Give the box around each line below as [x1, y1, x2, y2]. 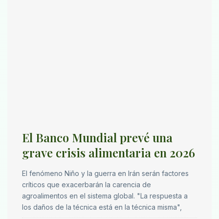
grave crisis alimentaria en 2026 [22, 145, 195, 161]
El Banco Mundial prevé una [22, 130, 173, 146]
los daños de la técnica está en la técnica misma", [22, 203, 182, 212]
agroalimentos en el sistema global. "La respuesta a [22, 192, 188, 200]
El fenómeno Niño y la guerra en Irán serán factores [22, 169, 189, 178]
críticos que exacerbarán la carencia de [22, 180, 151, 189]
